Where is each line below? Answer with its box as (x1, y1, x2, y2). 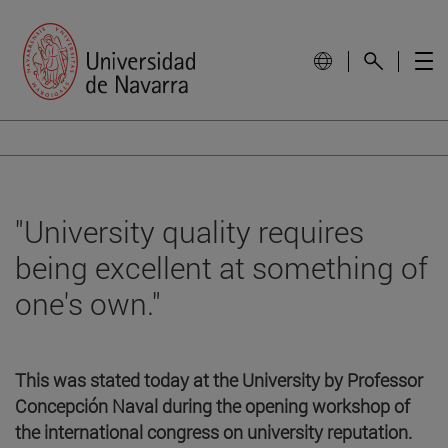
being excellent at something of (15, 247, 428, 287)
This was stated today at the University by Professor (15, 367, 423, 392)
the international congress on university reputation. (15, 419, 412, 444)
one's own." (15, 283, 161, 323)
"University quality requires (15, 211, 364, 251)
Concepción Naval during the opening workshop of (15, 393, 410, 418)
